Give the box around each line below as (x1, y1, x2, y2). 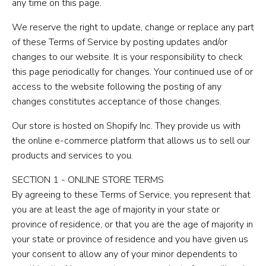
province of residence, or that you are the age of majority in (12, 217, 253, 231)
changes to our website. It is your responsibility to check (12, 50, 243, 64)
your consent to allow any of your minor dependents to (12, 247, 237, 261)
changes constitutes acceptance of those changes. (12, 94, 221, 108)
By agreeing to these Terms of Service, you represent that (12, 188, 251, 201)
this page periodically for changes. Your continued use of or (12, 65, 253, 78)
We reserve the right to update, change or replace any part (12, 20, 254, 34)
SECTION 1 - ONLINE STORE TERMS (12, 173, 164, 186)
